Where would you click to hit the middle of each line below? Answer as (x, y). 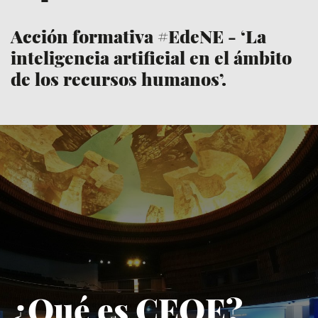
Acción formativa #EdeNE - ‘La (138, 35)
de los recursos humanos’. (119, 78)
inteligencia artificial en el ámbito (151, 57)
